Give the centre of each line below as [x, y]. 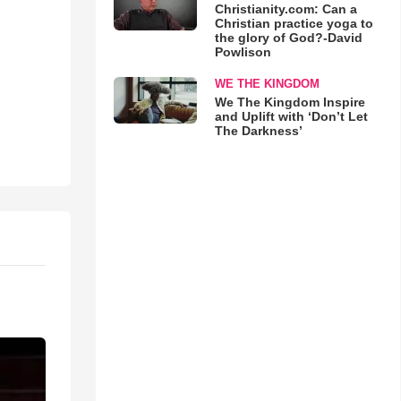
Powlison [243, 52]
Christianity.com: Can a [286, 9]
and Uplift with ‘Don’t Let [291, 116]
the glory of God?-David [288, 38]
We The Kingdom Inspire [290, 102]
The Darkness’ [258, 131]
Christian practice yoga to [294, 23]
